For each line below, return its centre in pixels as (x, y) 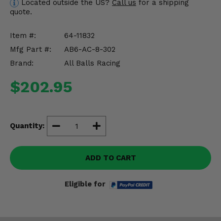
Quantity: (27, 126)
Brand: (22, 63)
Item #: (23, 35)
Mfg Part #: (31, 49)
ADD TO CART (110, 158)
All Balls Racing (92, 63)
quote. (21, 12)
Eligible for (85, 184)
